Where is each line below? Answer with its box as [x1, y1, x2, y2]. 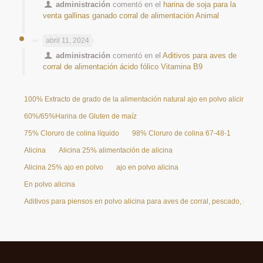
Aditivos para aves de [163, 50, 237, 60]
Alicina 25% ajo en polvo [24, 163, 103, 171]
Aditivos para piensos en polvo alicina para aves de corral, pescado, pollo [24, 197, 259, 205]
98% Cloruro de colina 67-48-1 [132, 129, 231, 137]
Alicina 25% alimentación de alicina [59, 146, 173, 154]
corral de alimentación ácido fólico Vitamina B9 [43, 62, 203, 71]
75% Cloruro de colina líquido [24, 129, 119, 137]
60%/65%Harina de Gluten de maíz [24, 112, 137, 120]
